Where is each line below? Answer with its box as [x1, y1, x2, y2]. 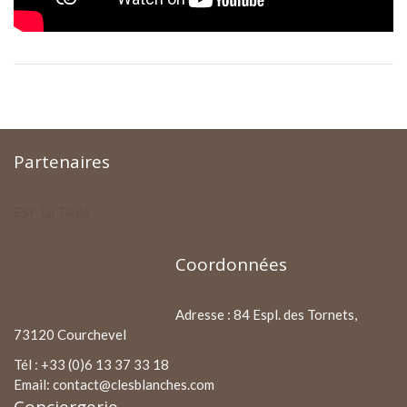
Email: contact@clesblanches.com [14, 376, 214, 393]
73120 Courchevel [14, 326, 126, 343]
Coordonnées [175, 253, 287, 277]
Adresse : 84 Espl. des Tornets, [175, 306, 357, 323]
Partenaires [14, 150, 110, 174]
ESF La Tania [14, 203, 90, 221]
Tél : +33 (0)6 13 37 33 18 [14, 356, 169, 373]
